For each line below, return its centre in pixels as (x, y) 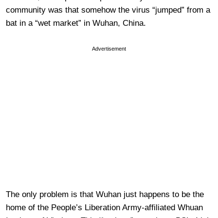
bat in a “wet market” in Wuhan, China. (76, 23)
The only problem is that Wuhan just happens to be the (105, 194)
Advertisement (109, 48)
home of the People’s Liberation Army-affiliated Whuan (104, 207)
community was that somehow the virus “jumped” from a (108, 10)
